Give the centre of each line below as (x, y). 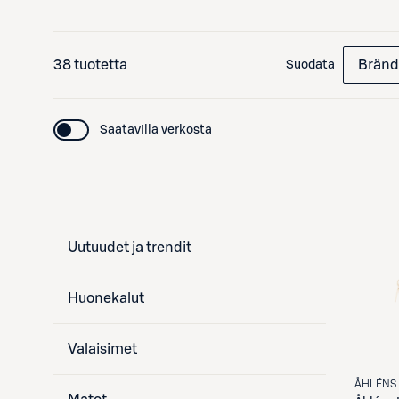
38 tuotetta (90, 65)
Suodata (310, 65)
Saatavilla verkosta (156, 130)
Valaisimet (102, 349)
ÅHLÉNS (376, 383)
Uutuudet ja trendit (130, 248)
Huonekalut (106, 298)
